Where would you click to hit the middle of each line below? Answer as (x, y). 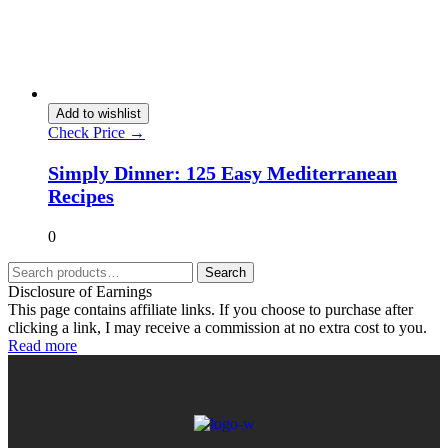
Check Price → (96, 133)
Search (225, 273)
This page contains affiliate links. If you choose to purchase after (210, 310)
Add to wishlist (98, 114)
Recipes (81, 196)
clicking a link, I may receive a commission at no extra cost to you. (217, 328)
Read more (42, 346)
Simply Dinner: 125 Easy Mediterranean (222, 173)
